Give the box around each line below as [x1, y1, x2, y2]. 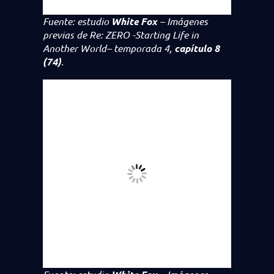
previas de [43, 28, 87, 41]
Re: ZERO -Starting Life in [87, 28, 199, 41]
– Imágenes [160, 15, 208, 28]
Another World [43, 42, 106, 54]
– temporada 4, [106, 42, 174, 54]
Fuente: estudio [43, 15, 111, 28]
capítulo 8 [174, 42, 220, 54]
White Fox [111, 15, 160, 28]
